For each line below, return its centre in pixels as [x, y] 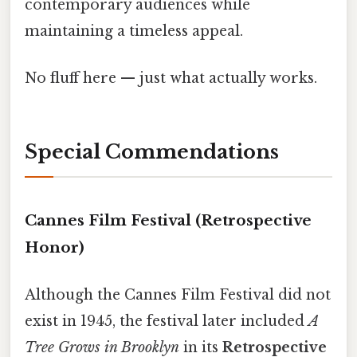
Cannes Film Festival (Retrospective [168, 220]
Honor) [55, 247]
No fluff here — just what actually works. [171, 78]
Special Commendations [152, 152]
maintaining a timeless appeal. [134, 31]
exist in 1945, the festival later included [167, 322]
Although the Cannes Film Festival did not [178, 295]
